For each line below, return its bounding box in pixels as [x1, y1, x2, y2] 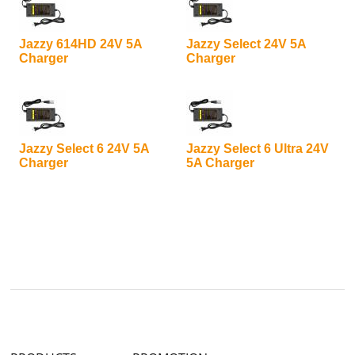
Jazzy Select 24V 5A [185, 37, 306, 51]
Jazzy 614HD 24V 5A [18, 37, 142, 51]
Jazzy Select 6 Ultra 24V [185, 142, 329, 155]
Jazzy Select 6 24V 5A [18, 142, 149, 155]
